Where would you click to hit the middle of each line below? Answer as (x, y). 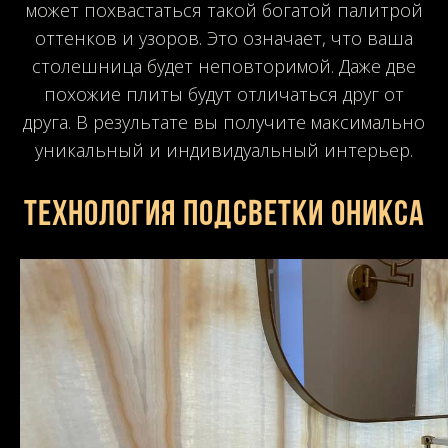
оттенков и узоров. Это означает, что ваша (224, 37)
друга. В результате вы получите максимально (224, 121)
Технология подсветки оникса (224, 215)
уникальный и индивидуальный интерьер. (224, 149)
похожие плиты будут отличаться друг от (224, 93)
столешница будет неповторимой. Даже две (224, 65)
